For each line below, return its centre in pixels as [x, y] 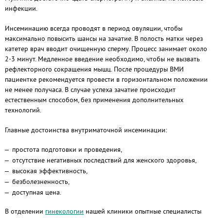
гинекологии [64, 211]
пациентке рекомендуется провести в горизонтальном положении [106, 79]
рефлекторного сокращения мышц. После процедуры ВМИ [94, 69]
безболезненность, [41, 182]
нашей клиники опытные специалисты [143, 211]
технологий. [23, 110]
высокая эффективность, [50, 171]
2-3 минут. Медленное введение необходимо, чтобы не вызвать [102, 59]
